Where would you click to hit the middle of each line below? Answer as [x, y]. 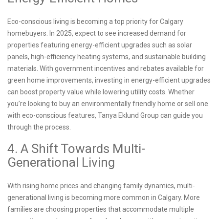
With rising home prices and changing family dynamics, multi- [101, 186]
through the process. [40, 127]
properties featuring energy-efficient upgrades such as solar [100, 45]
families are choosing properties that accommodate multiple [101, 209]
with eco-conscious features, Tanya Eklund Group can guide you [105, 116]
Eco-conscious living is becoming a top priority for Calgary [95, 22]
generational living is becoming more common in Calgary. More [104, 198]
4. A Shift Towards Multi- [76, 149]
